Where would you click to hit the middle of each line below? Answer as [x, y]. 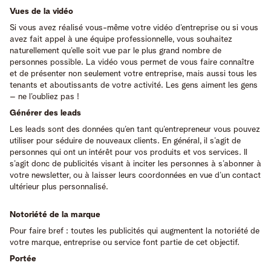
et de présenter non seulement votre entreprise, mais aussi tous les [133, 73]
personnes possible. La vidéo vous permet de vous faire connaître [132, 62]
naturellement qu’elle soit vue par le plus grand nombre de [116, 51]
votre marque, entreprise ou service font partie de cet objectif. [125, 242]
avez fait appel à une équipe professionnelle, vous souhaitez [121, 39]
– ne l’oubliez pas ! [44, 96]
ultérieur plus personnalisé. [59, 187]
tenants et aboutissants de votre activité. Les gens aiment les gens [134, 85]
